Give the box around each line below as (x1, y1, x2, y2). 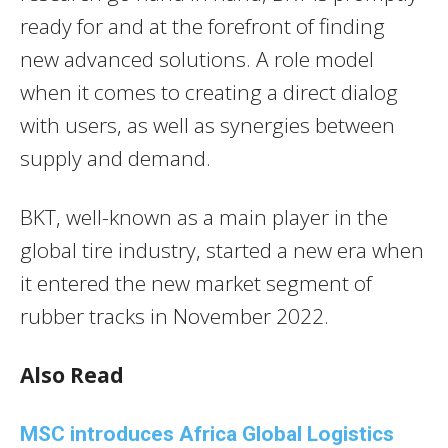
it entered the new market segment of (20, 269, 372, 298)
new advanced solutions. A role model (20, 45, 374, 74)
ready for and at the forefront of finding (20, 12, 385, 41)
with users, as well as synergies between (20, 111, 395, 140)
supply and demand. (20, 144, 211, 173)
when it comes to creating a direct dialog (20, 78, 398, 107)
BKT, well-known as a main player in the (20, 203, 388, 232)
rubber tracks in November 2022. (20, 302, 329, 331)
